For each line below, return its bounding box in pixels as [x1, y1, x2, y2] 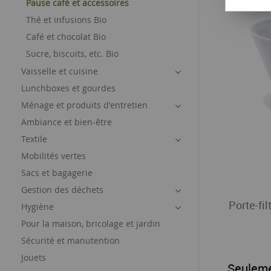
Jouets [21, 252, 46, 263]
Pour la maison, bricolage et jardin [21, 218, 160, 229]
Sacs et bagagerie [21, 167, 93, 178]
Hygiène [21, 201, 54, 212]
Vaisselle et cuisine [21, 65, 98, 77]
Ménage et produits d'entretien [21, 99, 148, 111]
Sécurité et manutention [21, 235, 120, 246]
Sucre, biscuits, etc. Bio [26, 48, 119, 59]
